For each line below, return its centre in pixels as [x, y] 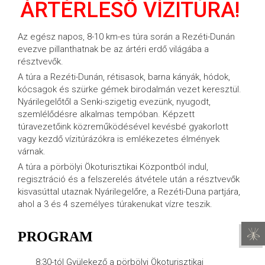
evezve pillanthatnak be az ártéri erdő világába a [113, 49]
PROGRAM [55, 237]
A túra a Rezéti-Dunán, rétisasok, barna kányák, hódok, [124, 77]
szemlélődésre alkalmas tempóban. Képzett [106, 114]
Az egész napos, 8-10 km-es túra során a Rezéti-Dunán [126, 37]
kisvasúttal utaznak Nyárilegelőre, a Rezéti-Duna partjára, [129, 192]
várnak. [32, 151]
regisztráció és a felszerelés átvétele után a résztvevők [129, 179]
